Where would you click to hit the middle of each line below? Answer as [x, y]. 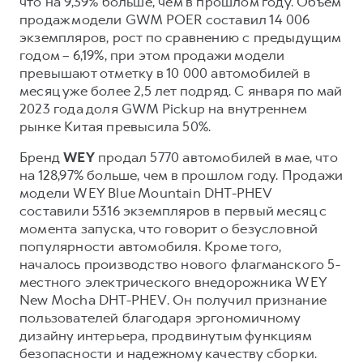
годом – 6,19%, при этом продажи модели [152, 55]
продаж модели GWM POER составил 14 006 [165, 19]
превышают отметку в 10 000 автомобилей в [165, 73]
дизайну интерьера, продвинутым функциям [165, 335]
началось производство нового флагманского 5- [180, 264]
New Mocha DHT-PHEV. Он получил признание [173, 299]
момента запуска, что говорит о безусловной [169, 228]
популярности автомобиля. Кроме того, [151, 246]
